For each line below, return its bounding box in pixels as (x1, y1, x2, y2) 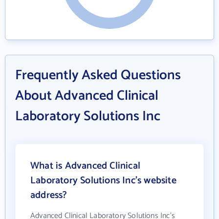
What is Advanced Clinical (30, 158, 140, 174)
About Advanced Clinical (15, 85, 158, 107)
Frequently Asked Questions (15, 64, 181, 87)
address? (30, 187, 67, 203)
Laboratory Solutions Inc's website (30, 173, 176, 189)
